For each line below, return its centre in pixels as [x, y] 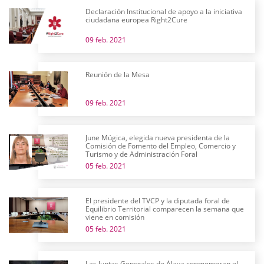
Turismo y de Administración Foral [141, 154]
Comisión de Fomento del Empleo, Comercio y [161, 146]
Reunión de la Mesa [118, 75]
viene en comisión [115, 217]
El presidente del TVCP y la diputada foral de [158, 201]
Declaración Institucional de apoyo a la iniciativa [164, 11]
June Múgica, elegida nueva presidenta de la [158, 138]
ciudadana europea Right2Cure [136, 20]
